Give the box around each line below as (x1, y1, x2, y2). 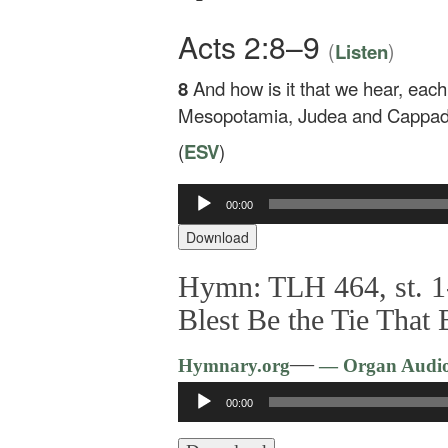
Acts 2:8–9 (178, 25, 328, 68)
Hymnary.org (178, 354, 290, 376)
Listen (335, 38, 388, 65)
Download (186, 226, 249, 247)
